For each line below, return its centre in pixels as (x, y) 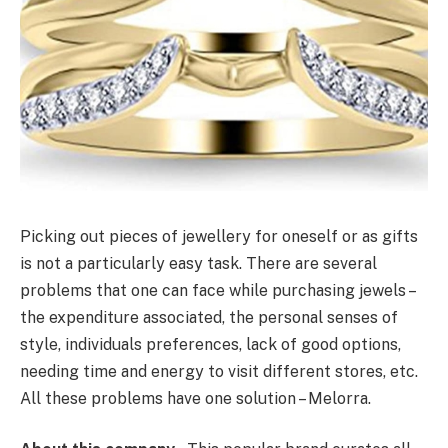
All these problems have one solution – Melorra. (195, 398)
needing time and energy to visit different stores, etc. (219, 371)
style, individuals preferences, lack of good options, (210, 344)
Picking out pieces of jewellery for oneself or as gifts (219, 236)
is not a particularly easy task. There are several (198, 263)
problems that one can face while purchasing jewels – (217, 290)
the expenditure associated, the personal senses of (209, 317)
